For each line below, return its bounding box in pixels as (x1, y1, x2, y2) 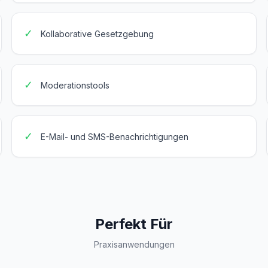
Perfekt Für (95, 215, 173, 233)
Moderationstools (40, 80, 109, 90)
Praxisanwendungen (93, 239, 175, 249)
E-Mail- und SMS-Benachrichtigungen (40, 132, 188, 142)
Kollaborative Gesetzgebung (40, 29, 154, 39)
